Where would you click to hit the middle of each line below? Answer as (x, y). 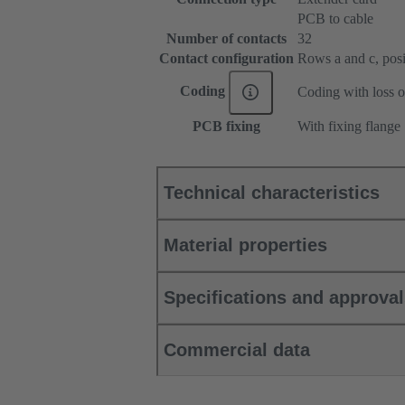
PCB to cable (335, 19)
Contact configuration (226, 59)
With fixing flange (349, 127)
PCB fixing (226, 127)
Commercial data (237, 350)
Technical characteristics (272, 193)
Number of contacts (226, 39)
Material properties (245, 245)
